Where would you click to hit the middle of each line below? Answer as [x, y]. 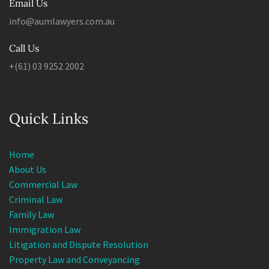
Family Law [32, 205]
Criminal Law [36, 190]
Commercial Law [43, 175]
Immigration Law [45, 220]
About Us [28, 160]
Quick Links [49, 109]
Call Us [24, 39]
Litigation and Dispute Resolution [79, 235]
